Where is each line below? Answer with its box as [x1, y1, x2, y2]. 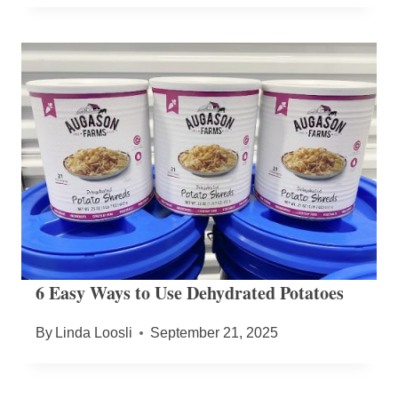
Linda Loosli [55, 324, 133, 340]
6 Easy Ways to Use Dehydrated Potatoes [36, 279, 344, 306]
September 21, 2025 [150, 324, 279, 340]
